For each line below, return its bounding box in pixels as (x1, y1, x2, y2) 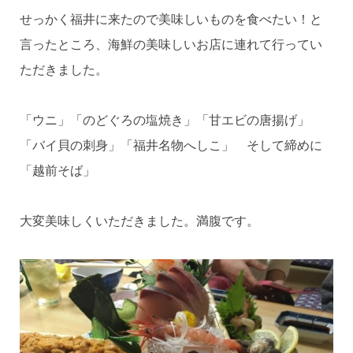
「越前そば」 (19, 164, 95, 178)
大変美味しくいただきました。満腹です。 (19, 214, 259, 229)
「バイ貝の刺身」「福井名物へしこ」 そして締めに (19, 139, 322, 153)
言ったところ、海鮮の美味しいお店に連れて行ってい (19, 38, 322, 52)
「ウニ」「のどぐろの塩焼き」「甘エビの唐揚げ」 (19, 113, 310, 128)
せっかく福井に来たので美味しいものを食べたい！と (19, 13, 322, 27)
